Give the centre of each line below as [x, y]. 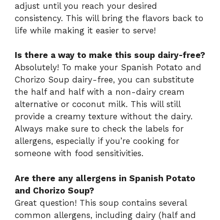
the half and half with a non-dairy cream [100, 92]
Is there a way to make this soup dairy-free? [110, 55]
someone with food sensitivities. [79, 153]
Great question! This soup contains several [101, 203]
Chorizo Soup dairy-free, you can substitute [104, 80]
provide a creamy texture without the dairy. [104, 117]
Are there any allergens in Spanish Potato [105, 178]
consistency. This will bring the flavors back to [109, 18]
